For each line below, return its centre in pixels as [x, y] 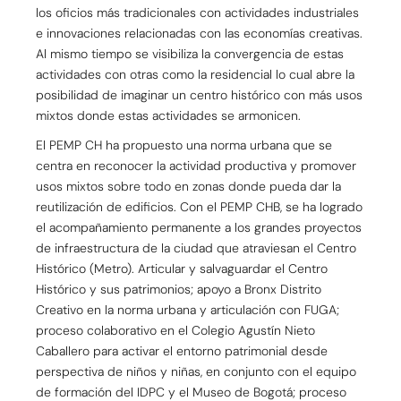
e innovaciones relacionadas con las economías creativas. [199, 33]
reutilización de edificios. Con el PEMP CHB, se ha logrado [199, 206]
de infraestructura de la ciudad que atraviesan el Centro [196, 247]
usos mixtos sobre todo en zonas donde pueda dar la [188, 186]
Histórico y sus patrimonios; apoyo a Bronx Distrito [179, 289]
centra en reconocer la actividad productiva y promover [196, 165]
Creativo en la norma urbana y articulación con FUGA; [188, 309]
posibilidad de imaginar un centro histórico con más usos [199, 94]
